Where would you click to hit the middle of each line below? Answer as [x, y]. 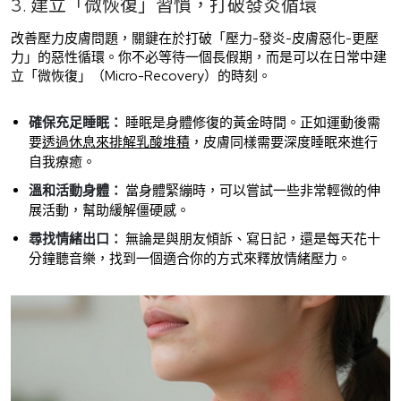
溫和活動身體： [76, 190]
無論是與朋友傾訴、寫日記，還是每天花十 [252, 239]
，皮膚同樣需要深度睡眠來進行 [284, 142]
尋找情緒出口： [76, 239]
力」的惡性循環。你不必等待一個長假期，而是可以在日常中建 [199, 57]
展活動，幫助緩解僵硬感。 [109, 210]
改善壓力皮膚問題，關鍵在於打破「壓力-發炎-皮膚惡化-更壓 [195, 38]
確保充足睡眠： [76, 122]
